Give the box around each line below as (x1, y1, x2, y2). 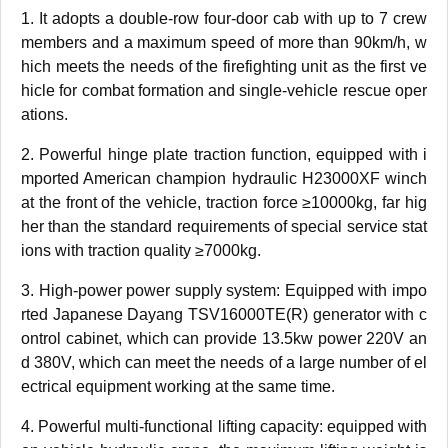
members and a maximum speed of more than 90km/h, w (21, 34, 427, 51)
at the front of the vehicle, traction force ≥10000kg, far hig (21, 194, 427, 211)
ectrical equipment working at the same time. (21, 378, 335, 395)
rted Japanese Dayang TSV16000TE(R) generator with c (21, 306, 427, 323)
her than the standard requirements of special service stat (21, 218, 427, 235)
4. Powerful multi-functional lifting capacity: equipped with (21, 418, 427, 435)
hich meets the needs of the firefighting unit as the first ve (21, 58, 427, 75)
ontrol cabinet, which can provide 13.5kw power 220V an (21, 330, 427, 347)
